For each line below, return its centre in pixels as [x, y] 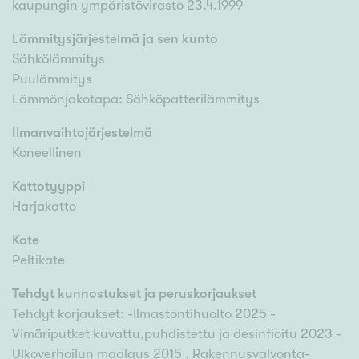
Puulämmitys [52, 79]
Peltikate [38, 260]
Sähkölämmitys [58, 59]
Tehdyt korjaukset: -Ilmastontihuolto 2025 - [144, 314]
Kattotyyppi [48, 187]
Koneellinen [47, 153]
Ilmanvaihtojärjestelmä [82, 133]
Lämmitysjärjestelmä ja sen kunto [115, 39]
